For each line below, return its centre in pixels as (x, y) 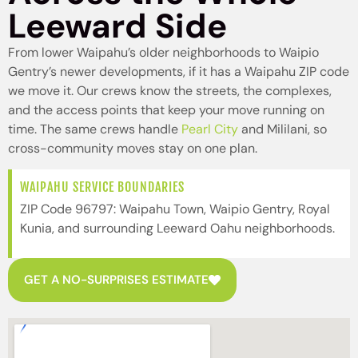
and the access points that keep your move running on (166, 109)
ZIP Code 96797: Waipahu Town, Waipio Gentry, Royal (175, 209)
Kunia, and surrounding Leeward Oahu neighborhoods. (177, 229)
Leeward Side (117, 26)
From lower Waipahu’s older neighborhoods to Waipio (163, 52)
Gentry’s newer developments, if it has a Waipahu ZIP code (179, 71)
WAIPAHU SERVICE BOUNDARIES (102, 187)
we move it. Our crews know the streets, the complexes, (170, 90)
